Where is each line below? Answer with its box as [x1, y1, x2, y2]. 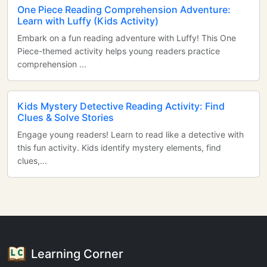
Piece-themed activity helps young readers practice [17, 46, 220, 56]
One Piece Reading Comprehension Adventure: [17, 4, 231, 15]
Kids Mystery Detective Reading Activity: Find [17, 100, 225, 112]
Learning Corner [31, 247, 123, 261]
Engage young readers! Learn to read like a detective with [17, 129, 244, 139]
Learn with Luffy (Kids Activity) [17, 15, 159, 27]
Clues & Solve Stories [17, 111, 114, 123]
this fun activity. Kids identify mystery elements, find [17, 142, 221, 153]
